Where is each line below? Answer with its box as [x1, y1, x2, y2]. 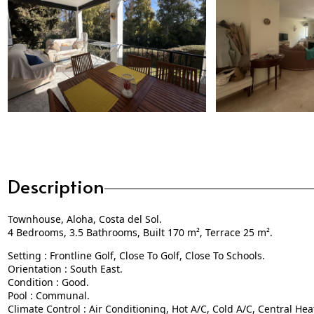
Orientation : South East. [7, 250, 123, 264]
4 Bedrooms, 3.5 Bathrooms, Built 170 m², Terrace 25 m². [7, 214, 273, 228]
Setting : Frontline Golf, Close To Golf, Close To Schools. [7, 237, 265, 251]
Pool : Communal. [7, 277, 90, 291]
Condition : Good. [7, 264, 89, 278]
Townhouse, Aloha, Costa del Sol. [7, 200, 162, 214]
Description [7, 161, 104, 187]
